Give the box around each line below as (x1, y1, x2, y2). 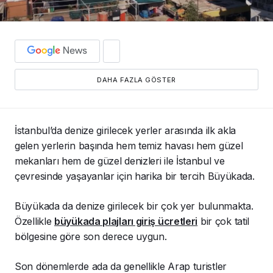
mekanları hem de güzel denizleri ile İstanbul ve (15, 154, 225, 167)
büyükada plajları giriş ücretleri (54, 214, 198, 227)
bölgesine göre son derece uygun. (15, 230, 167, 243)
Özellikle (15, 214, 55, 227)
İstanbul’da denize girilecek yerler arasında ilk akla (15, 124, 236, 136)
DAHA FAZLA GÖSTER (97, 75, 176, 84)
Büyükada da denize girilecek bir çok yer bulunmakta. (15, 199, 253, 212)
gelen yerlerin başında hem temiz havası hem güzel (15, 139, 243, 152)
